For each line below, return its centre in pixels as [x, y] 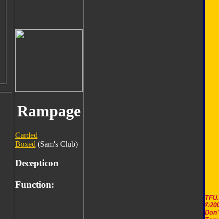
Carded [26, 135]
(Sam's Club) [56, 144]
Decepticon [37, 163]
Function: [34, 184]
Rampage [49, 111]
